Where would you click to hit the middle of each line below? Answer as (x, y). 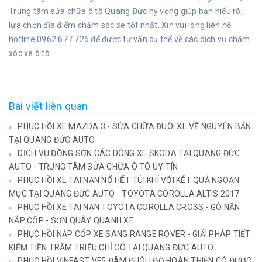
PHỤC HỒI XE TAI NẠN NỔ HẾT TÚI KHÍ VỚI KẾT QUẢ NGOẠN (129, 180)
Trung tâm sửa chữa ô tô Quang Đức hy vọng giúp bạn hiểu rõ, (126, 11)
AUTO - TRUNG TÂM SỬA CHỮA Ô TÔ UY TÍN (94, 166)
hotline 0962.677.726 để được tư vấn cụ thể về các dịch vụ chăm (130, 39)
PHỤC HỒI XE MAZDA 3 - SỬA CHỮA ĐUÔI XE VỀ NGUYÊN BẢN (135, 126)
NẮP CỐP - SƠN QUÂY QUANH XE (71, 220)
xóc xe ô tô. (31, 53)
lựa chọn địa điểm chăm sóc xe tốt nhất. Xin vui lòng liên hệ (120, 25)
